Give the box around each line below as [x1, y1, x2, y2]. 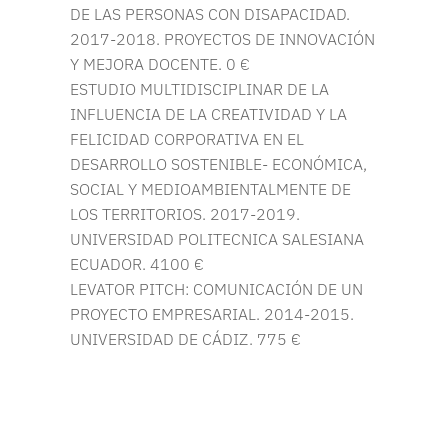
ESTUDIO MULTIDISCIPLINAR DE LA [70, 79, 329, 100]
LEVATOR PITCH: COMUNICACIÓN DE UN [70, 279, 363, 300]
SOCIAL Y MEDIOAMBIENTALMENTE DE [70, 179, 351, 200]
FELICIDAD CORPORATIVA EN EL [70, 129, 304, 150]
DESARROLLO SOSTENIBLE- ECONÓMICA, [70, 154, 367, 175]
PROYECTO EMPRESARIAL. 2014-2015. [70, 304, 354, 325]
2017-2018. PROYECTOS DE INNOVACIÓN [70, 29, 375, 50]
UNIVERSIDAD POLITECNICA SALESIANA [70, 229, 364, 250]
